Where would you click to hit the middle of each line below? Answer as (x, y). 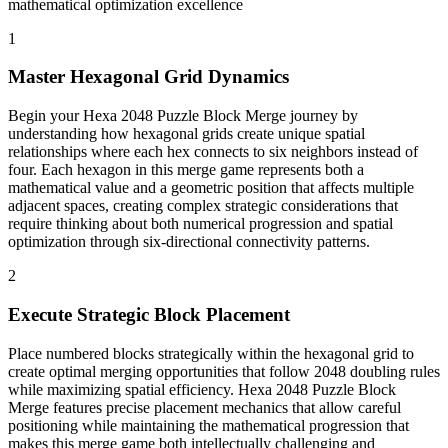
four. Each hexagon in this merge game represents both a (186, 170)
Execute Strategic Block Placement (149, 314)
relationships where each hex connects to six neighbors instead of (213, 152)
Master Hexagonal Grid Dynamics (148, 77)
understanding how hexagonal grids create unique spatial (186, 134)
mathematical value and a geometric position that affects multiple (211, 188)
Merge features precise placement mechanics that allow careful (204, 407)
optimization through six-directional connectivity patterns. (189, 242)
